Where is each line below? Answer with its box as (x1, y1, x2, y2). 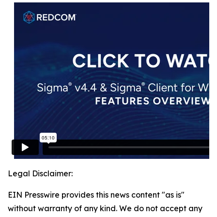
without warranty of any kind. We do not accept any (8, 203, 202, 214)
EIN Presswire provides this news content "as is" (8, 190, 185, 200)
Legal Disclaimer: (8, 169, 73, 179)
